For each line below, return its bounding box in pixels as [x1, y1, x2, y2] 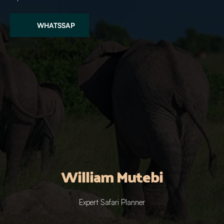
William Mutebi [61, 162, 163, 190]
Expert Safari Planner [79, 197, 145, 207]
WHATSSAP [37, 20, 75, 29]
